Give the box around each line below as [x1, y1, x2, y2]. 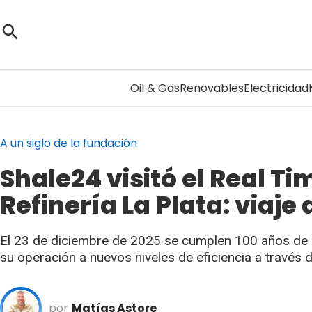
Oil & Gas [130, 79, 180, 96]
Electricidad [243, 79, 309, 96]
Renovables [179, 79, 244, 96]
